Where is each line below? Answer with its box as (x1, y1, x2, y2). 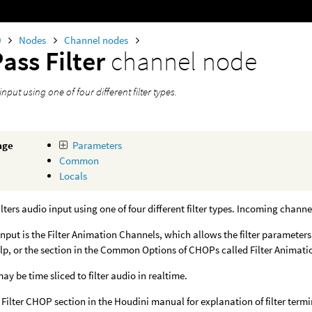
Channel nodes (64, 33, 131, 47)
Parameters (72, 139, 123, 152)
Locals (59, 169, 88, 182)
